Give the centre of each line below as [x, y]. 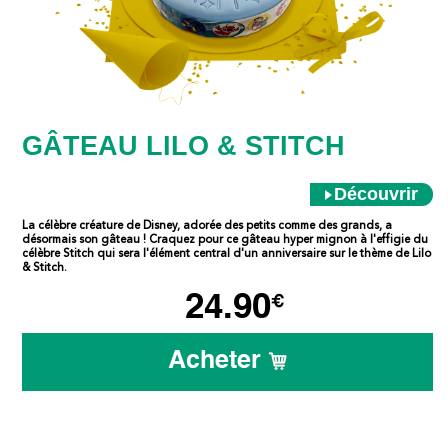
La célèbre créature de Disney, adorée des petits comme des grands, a [207, 225]
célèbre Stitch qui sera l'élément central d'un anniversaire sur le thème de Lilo [227, 253]
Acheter [217, 361]
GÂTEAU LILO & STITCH [184, 146]
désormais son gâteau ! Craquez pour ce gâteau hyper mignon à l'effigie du [225, 239]
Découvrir [376, 194]
